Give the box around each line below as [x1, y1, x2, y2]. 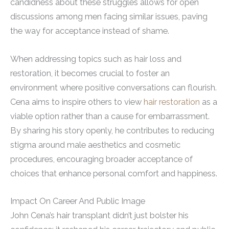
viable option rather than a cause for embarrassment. [10, 111, 210, 121]
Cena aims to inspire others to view [10, 97, 144, 107]
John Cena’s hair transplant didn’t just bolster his [10, 210, 189, 220]
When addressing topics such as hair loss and [10, 54, 181, 64]
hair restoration [144, 97, 200, 107]
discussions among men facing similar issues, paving [10, 12, 208, 22]
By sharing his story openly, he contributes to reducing [10, 125, 214, 135]
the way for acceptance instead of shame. [10, 26, 169, 36]
